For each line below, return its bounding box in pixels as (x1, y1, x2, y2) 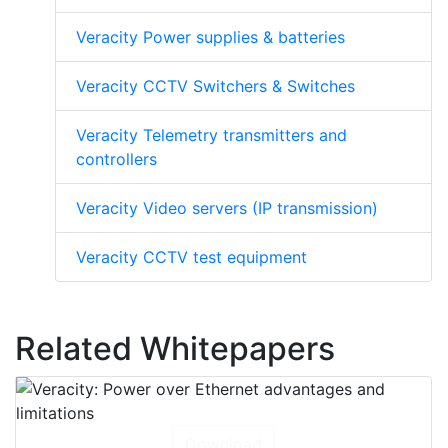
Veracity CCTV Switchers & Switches (76, 100, 355, 121)
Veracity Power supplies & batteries (76, 51, 345, 72)
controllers (76, 173, 157, 194)
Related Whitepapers (15, 353, 335, 393)
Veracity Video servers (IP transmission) (76, 222, 378, 243)
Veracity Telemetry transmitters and (76, 149, 347, 170)
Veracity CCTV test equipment (76, 271, 307, 292)
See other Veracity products (76, 2, 289, 23)
